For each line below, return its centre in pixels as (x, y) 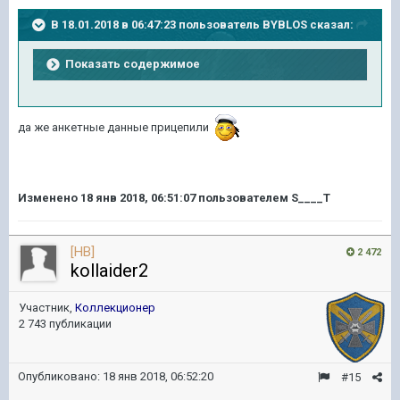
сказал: (330, 24)
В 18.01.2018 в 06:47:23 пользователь (157, 24)
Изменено (49, 198)
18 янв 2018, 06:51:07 (138, 198)
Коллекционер (115, 308)
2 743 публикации (65, 324)
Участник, (47, 308)
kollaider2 (109, 271)
